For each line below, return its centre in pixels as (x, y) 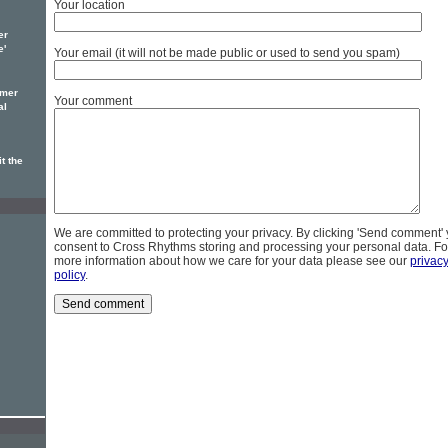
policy (69, 275)
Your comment (93, 101)
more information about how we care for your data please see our (232, 261)
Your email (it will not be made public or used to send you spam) (227, 53)
